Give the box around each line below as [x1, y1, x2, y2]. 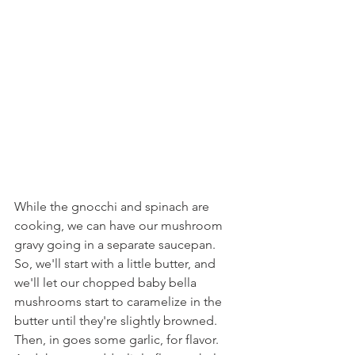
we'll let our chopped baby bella [14, 275, 200, 290]
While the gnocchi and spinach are [14, 199, 212, 214]
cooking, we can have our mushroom [14, 218, 226, 233]
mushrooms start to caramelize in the [14, 294, 225, 309]
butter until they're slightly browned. [14, 313, 220, 328]
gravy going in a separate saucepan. [14, 237, 219, 252]
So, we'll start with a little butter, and [14, 256, 219, 271]
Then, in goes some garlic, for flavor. [14, 332, 222, 347]
